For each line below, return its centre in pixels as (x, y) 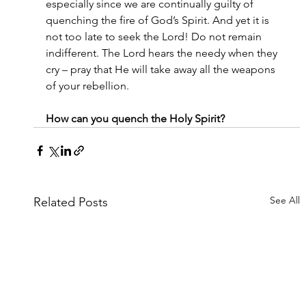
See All (285, 200)
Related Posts (70, 202)
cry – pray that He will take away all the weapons (162, 69)
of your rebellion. (87, 86)
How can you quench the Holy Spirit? (135, 119)
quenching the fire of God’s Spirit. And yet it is (158, 20)
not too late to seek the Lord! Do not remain (155, 37)
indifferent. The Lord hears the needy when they (163, 53)
